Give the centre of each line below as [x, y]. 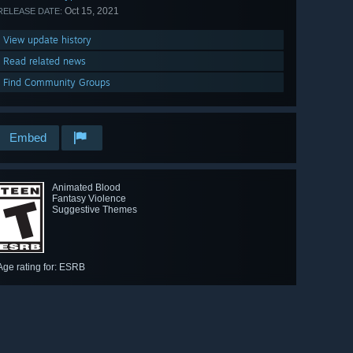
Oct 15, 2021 [91, 11]
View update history [47, 40]
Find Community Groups [57, 83]
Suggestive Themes [95, 210]
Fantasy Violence [89, 199]
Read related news [45, 61]
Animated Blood [86, 188]
